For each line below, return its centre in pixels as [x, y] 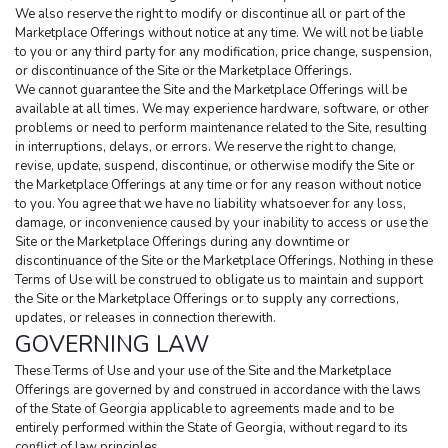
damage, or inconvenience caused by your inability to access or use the [221, 223]
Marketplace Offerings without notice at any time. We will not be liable [219, 33]
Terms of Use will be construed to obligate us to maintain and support [219, 280]
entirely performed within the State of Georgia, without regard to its [211, 428]
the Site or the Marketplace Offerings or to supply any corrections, [207, 299]
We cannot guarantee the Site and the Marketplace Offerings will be [211, 90]
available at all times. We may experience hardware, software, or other [222, 109]
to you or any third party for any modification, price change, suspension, [223, 52]
